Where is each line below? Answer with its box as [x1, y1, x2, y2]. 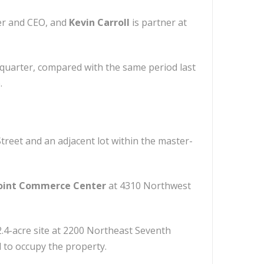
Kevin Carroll [69, 16, 130, 29]
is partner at [130, 16, 187, 29]
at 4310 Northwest [106, 179, 191, 192]
